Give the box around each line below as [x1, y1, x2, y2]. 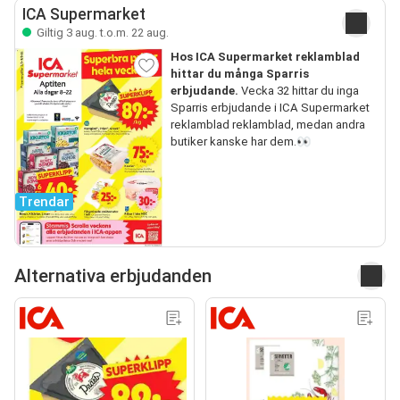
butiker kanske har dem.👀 [170, 135, 311, 148]
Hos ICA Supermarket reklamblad [170, 50, 360, 63]
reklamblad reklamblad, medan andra [170, 118, 365, 131]
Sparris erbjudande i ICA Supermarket [170, 101, 370, 114]
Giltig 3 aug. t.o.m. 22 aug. [34, 26, 169, 39]
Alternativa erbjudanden [14, 264, 212, 287]
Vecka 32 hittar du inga [237, 84, 359, 97]
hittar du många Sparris [170, 67, 309, 80]
